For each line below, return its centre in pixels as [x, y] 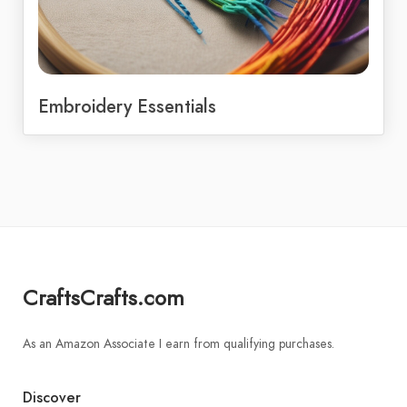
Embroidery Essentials [127, 107]
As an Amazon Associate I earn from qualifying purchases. [179, 344]
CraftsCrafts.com [104, 298]
